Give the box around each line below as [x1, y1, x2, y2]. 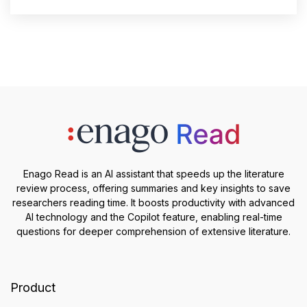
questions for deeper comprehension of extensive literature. [16, 225, 291, 238]
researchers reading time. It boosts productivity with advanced [12, 197, 295, 209]
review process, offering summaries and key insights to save [16, 182, 291, 195]
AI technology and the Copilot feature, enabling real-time [25, 211, 282, 223]
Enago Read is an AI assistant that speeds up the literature [23, 168, 284, 180]
